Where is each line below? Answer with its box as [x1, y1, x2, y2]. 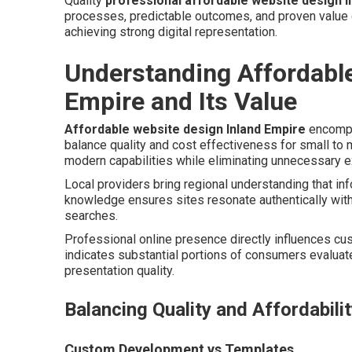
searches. [64, 208, 118, 223]
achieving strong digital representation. [64, 24, 277, 39]
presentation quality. [64, 263, 174, 278]
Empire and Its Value [64, 86, 297, 116]
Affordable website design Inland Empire [64, 122, 306, 137]
